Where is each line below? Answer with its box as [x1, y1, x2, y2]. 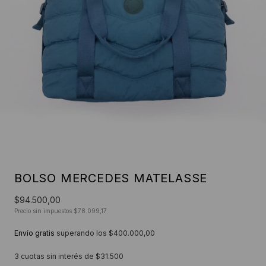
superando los [56, 229, 109, 237]
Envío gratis [14, 229, 55, 237]
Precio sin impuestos [14, 207, 74, 214]
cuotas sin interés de [21, 252, 94, 261]
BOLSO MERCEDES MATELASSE [14, 171, 208, 185]
